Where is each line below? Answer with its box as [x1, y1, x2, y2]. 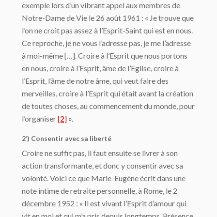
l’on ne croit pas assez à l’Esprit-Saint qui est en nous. [22, 25, 193, 35]
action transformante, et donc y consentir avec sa [22, 160, 183, 170]
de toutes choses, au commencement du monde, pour [22, 101, 195, 110]
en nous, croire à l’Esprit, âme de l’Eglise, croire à [22, 63, 179, 73]
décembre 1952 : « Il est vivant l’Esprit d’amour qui [22, 198, 186, 208]
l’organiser [22, 113, 58, 123]
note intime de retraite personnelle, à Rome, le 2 [22, 186, 177, 195]
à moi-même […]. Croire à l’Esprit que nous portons [22, 50, 187, 60]
